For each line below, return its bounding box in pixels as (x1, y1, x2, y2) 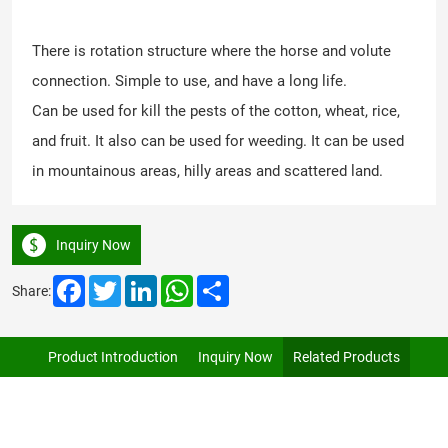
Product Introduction (48, 346, 178, 366)
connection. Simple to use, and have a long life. (32, 69, 347, 90)
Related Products (293, 346, 400, 366)
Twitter (121, 272, 165, 292)
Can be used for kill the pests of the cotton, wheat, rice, (32, 99, 400, 120)
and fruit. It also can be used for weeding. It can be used (32, 129, 404, 150)
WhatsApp (193, 272, 258, 292)
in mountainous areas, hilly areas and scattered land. (32, 159, 383, 180)
